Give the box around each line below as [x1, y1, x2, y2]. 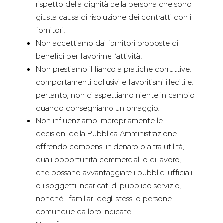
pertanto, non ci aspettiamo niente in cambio [36, 90, 195, 101]
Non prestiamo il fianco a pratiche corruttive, [36, 64, 191, 75]
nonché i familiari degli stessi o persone [36, 193, 172, 204]
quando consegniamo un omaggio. [36, 103, 160, 113]
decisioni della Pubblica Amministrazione [36, 128, 177, 139]
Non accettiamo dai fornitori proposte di [36, 38, 178, 49]
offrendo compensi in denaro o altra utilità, [36, 141, 185, 152]
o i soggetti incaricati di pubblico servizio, [36, 180, 181, 191]
